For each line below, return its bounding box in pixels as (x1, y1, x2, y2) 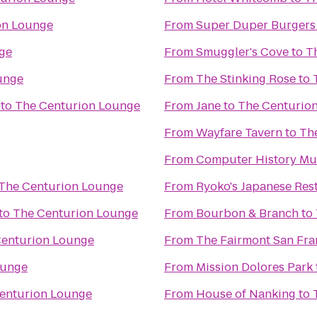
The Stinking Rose (196, 71, 296, 87)
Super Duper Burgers (196, 17, 316, 33)
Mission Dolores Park (196, 259, 313, 275)
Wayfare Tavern (196, 125, 282, 141)
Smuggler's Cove (196, 44, 289, 60)
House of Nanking (196, 286, 296, 302)
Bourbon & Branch (196, 205, 299, 221)
